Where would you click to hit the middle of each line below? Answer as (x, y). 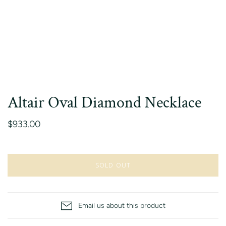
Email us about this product (122, 206)
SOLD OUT (113, 165)
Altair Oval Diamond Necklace (104, 103)
